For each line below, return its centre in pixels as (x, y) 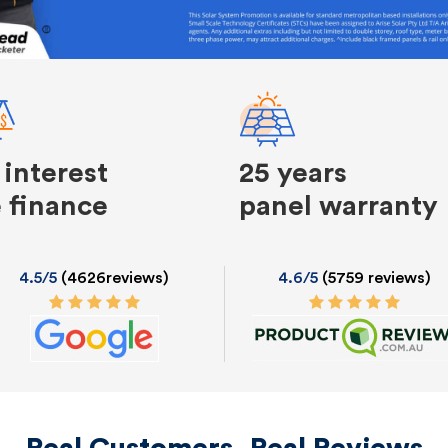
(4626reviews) (113, 278)
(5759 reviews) (376, 278)
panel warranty (338, 206)
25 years (293, 173)
